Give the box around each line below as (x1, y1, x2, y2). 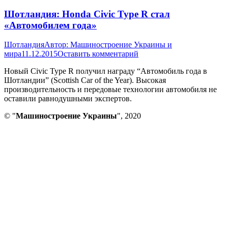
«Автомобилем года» (4, 19, 97, 31)
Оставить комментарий (58, 49, 138, 59)
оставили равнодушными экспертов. (4, 94, 132, 103)
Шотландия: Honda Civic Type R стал (4, 8, 170, 19)
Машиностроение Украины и (70, 40, 172, 49)
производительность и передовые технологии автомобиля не (4, 85, 217, 94)
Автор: (44, 40, 70, 49)
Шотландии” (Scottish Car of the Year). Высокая (4, 76, 166, 85)
